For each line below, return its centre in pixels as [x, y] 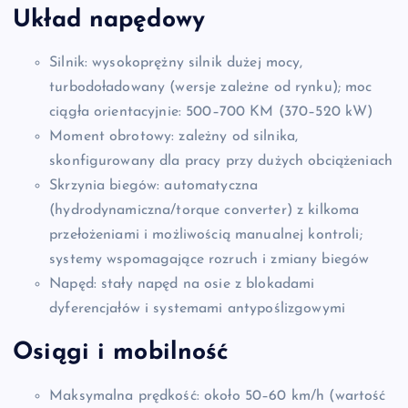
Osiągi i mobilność [121, 353]
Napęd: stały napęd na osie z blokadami [182, 285]
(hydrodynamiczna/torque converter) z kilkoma [204, 211]
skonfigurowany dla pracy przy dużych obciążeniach [221, 162]
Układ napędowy [109, 20]
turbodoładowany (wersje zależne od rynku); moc [211, 88]
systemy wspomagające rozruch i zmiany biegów [209, 260]
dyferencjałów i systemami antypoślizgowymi [197, 309]
